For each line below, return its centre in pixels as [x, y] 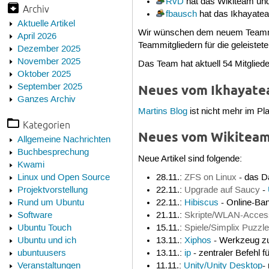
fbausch [181, 14]
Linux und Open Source [63, 178]
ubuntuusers [41, 254]
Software [35, 216]
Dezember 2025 [49, 49]
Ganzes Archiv [46, 99]
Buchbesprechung [53, 153]
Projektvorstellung [52, 191]
